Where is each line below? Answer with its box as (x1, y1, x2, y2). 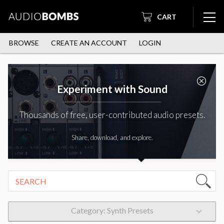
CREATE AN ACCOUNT (50, 38, 127, 47)
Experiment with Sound (56, 82, 167, 95)
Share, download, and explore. (71, 133, 153, 142)
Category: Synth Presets (70, 205, 153, 215)
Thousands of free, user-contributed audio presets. (19, 109, 205, 120)
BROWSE (8, 38, 39, 47)
